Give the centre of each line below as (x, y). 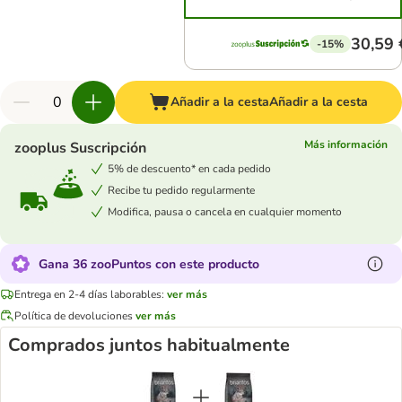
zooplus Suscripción (80, 148)
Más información (346, 144)
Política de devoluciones (74, 315)
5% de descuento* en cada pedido (189, 168)
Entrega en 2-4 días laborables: (89, 294)
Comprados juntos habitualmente (149, 345)
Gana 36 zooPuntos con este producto (149, 264)
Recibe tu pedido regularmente (181, 190)
